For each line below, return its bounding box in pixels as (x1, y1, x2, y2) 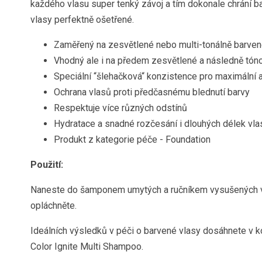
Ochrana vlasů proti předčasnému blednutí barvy (54, 87, 250, 98)
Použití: (30, 159, 63, 170)
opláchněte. (30, 200, 77, 211)
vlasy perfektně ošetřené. (30, 14, 136, 25)
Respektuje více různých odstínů (54, 102, 187, 113)
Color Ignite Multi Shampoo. (30, 241, 143, 252)
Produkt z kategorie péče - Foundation (54, 134, 211, 145)
